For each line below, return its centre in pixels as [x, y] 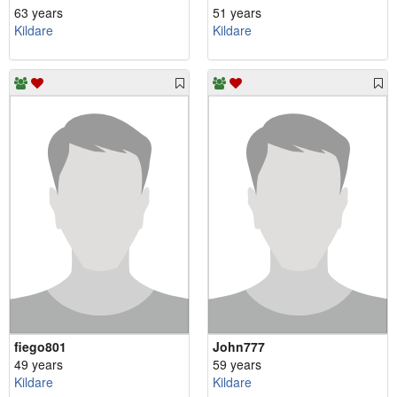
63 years [39, 12]
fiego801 [40, 346]
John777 [239, 346]
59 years [237, 364]
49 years [39, 364]
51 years [237, 12]
